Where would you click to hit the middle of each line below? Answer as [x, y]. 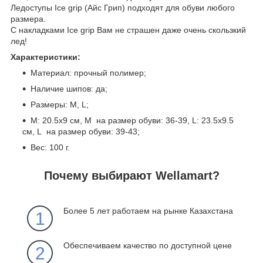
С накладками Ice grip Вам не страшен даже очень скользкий [128, 30]
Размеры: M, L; [60, 104]
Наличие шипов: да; [69, 88]
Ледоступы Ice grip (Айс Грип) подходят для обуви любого [123, 7]
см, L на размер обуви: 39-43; [81, 131]
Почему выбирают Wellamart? [131, 175]
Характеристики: [45, 57]
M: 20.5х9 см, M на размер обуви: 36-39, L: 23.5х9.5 [132, 120]
